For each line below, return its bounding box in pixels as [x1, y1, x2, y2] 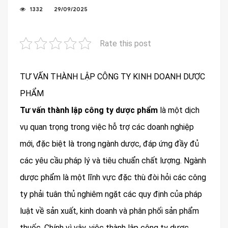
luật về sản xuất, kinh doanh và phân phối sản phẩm [20, 206, 199, 216]
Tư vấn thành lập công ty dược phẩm [20, 105, 160, 115]
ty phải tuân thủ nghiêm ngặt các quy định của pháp [20, 189, 202, 199]
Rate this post [100, 39, 151, 48]
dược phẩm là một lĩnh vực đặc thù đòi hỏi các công [20, 173, 206, 182]
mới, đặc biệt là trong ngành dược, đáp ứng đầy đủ [20, 139, 199, 149]
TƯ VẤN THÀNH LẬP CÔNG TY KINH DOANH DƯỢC [20, 72, 205, 81]
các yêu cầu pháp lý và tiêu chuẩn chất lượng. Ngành [20, 156, 206, 165]
